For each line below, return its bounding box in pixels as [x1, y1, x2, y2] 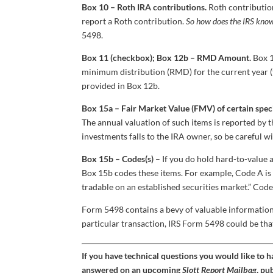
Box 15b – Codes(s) [82, 153, 154, 164]
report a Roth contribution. [82, 15, 186, 26]
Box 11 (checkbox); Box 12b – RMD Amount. [82, 52, 252, 63]
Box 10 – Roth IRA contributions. [82, 1, 207, 12]
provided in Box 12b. [82, 80, 160, 91]
